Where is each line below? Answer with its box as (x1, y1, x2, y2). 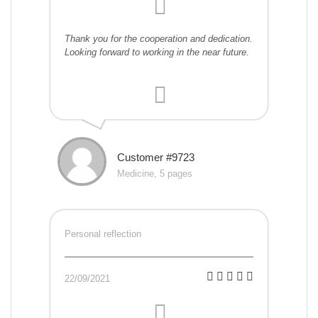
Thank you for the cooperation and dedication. (65, 33, 253, 45)
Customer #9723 (117, 151, 194, 164)
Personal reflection (65, 229, 141, 240)
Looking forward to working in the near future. (65, 47, 249, 58)
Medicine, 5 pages (117, 168, 192, 180)
